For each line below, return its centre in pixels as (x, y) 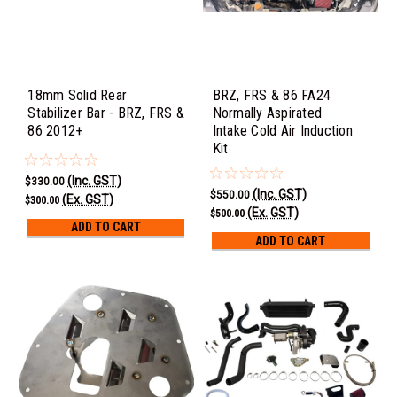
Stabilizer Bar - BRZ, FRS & (106, 113)
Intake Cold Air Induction (282, 130)
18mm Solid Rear (78, 95)
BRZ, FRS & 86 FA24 (272, 95)
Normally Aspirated (267, 113)
